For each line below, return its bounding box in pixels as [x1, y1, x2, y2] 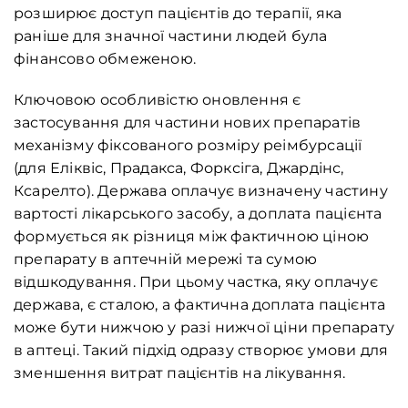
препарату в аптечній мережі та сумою [14, 250, 318, 269]
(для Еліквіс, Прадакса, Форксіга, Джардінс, [14, 159, 344, 178]
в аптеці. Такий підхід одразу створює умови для [14, 342, 389, 360]
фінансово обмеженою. [14, 50, 196, 68]
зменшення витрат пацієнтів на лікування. [14, 364, 345, 382]
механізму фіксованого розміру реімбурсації [14, 137, 362, 155]
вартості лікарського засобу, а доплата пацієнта [14, 205, 382, 223]
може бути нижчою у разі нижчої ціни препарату [14, 319, 394, 337]
